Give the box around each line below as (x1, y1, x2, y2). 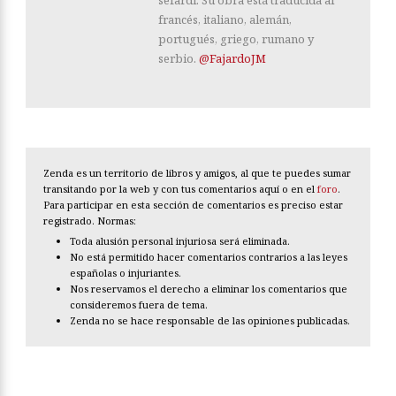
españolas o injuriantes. (70, 266, 181, 280)
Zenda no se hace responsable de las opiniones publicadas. (70, 314, 350, 328)
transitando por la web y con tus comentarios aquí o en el (43, 182, 317, 196)
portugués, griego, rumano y (158, 31, 314, 48)
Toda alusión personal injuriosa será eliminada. (70, 234, 290, 248)
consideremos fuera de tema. (70, 298, 208, 312)
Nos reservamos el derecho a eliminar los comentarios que (70, 282, 347, 296)
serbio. (158, 50, 199, 67)
